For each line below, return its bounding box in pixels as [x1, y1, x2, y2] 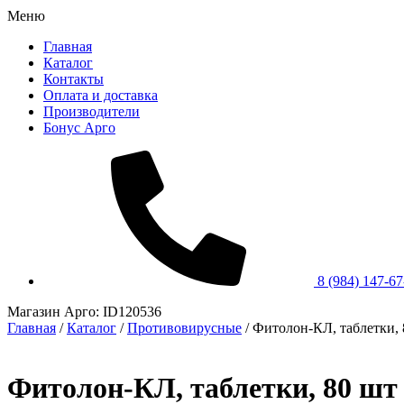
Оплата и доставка [43, 87, 158, 103]
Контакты [43, 71, 104, 87]
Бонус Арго [43, 120, 115, 135]
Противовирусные [127, 320, 242, 335]
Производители [43, 104, 140, 119]
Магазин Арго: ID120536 [7, 304, 161, 319]
